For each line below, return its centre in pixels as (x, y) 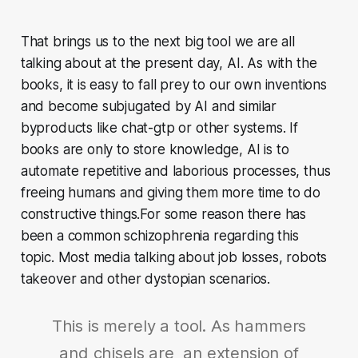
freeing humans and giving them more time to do (170, 192)
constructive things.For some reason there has (163, 214)
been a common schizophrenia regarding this (159, 235)
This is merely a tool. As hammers (179, 325)
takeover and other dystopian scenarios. (147, 278)
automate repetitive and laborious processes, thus (175, 171)
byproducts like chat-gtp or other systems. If (159, 127)
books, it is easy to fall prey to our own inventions (173, 84)
